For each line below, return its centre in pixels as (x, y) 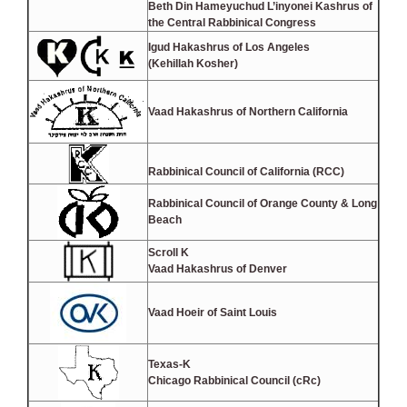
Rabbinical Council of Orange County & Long (263, 204)
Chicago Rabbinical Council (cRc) (234, 381)
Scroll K (169, 253)
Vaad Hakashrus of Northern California (248, 112)
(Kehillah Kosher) (193, 64)
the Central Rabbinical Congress (232, 23)
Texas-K (169, 365)
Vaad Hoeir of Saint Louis (213, 313)
